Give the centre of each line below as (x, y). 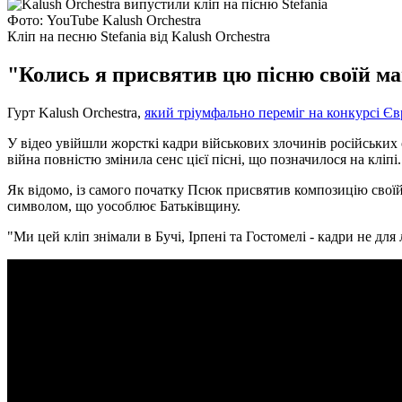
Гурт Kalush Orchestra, (76, 112)
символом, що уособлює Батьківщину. (124, 205)
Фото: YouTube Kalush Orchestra (104, 20)
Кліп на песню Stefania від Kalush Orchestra (139, 36)
